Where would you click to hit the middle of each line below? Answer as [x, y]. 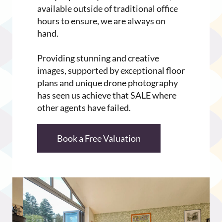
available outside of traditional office [108, 9]
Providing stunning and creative [98, 58]
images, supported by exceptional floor [111, 71]
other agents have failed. [84, 108]
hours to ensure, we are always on [101, 21]
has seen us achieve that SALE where [107, 95]
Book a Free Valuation [99, 139]
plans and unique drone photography [108, 83]
